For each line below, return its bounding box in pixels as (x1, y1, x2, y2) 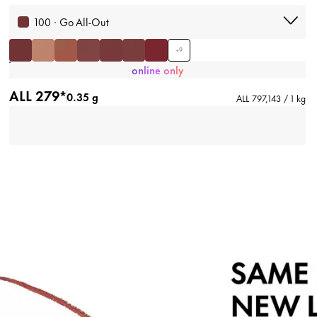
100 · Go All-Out (34, 13, 109, 30)
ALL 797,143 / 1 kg (236, 91, 306, 105)
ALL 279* (8, 85, 66, 106)
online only (131, 62, 183, 79)
